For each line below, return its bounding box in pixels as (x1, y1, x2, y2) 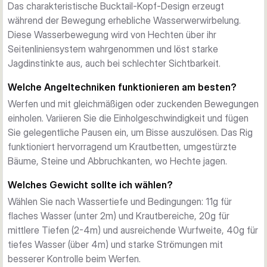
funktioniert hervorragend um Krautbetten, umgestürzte (8, 141, 237, 153)
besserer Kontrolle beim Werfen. (8, 253, 141, 265)
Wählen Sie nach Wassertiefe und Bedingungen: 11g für (8, 195, 232, 207)
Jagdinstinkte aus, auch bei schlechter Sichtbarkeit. (8, 57, 221, 69)
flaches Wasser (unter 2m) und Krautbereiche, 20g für (8, 210, 229, 222)
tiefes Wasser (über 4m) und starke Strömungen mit (8, 238, 223, 250)
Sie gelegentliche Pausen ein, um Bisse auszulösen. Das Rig (8, 126, 253, 138)
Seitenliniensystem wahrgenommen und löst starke (8, 43, 218, 55)
